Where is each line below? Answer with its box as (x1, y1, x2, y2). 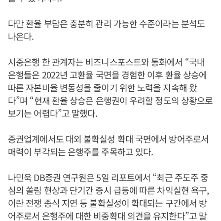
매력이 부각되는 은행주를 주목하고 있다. (8, 145, 153, 158)
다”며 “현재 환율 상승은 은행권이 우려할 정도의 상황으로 (8, 94, 213, 107)
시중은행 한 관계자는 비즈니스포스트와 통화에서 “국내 (8, 55, 205, 68)
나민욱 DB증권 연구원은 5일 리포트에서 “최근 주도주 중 (8, 171, 209, 184)
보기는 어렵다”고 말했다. (8, 107, 100, 119)
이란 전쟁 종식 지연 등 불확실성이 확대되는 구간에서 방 (8, 196, 207, 209)
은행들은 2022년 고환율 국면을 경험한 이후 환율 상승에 (8, 68, 207, 81)
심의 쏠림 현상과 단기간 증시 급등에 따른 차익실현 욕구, (8, 184, 209, 196)
